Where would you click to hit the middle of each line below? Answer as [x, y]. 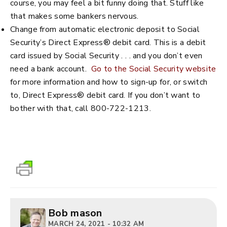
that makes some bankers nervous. [74, 16]
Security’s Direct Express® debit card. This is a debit [108, 43]
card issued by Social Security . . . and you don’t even [106, 56]
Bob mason [75, 213]
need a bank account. [51, 69]
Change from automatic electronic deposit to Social [105, 29]
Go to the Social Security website [154, 69]
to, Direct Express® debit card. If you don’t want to [105, 95]
